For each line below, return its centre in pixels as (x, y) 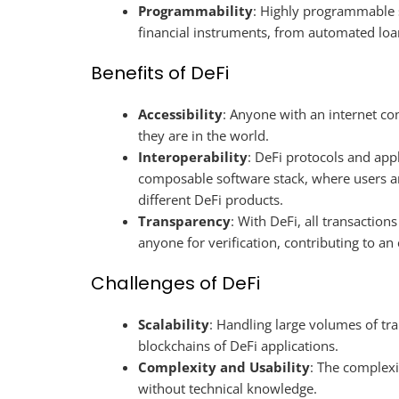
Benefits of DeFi (160, 73)
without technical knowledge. (228, 388)
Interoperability (193, 156)
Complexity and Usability (224, 366)
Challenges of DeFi (175, 283)
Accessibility (181, 114)
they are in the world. (204, 135)
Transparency (185, 220)
